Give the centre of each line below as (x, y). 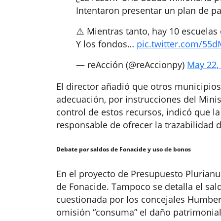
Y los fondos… (106, 44)
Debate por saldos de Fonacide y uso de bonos (124, 149)
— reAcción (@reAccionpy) (131, 65)
